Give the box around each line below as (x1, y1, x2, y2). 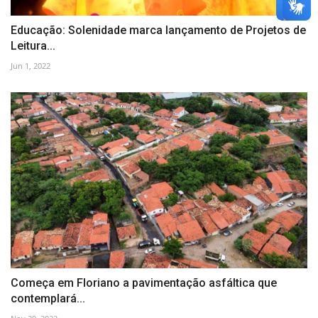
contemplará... (11, 292, 85, 306)
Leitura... (11, 38, 55, 53)
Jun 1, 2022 (11, 60, 50, 71)
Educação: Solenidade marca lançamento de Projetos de (11, 23, 306, 37)
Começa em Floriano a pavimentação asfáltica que (11, 276, 277, 290)
